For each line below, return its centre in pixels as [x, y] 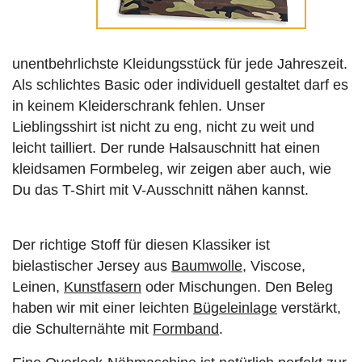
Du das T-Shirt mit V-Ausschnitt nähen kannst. [160, 189]
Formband [186, 328]
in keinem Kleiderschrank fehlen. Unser [139, 105]
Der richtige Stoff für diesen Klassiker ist [141, 244]
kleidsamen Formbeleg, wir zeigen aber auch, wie [172, 168]
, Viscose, [274, 265]
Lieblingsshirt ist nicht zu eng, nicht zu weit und [163, 126]
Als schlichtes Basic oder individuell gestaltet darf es [180, 84]
